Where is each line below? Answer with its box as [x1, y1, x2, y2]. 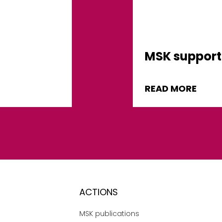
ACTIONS [79, 186, 118, 199]
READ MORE [145, 82, 197, 95]
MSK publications [79, 208, 139, 219]
